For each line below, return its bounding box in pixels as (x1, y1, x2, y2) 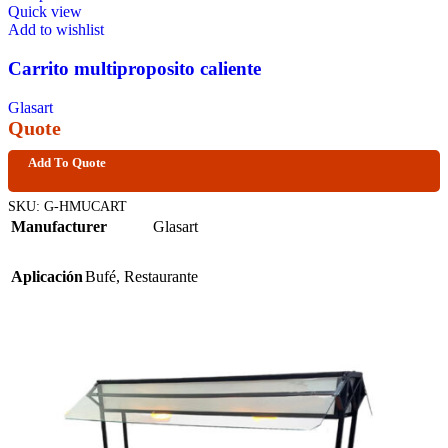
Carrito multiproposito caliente (8, 58, 261, 79)
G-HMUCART (44, 197, 127, 214)
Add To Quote (28, 154, 106, 170)
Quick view (8, 3, 82, 21)
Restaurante (124, 267, 198, 285)
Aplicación (11, 267, 83, 285)
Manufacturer (11, 217, 107, 235)
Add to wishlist (8, 21, 104, 39)
